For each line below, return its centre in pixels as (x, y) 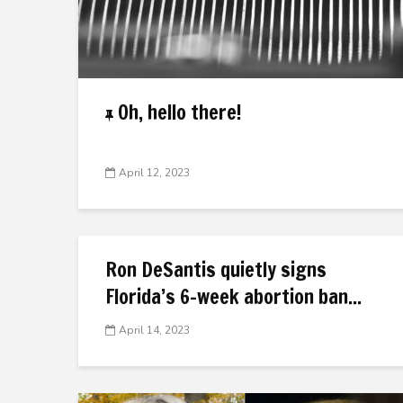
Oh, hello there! (179, 112)
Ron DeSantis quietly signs (216, 269)
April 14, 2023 (154, 331)
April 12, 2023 (154, 173)
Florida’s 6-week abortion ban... (233, 296)
